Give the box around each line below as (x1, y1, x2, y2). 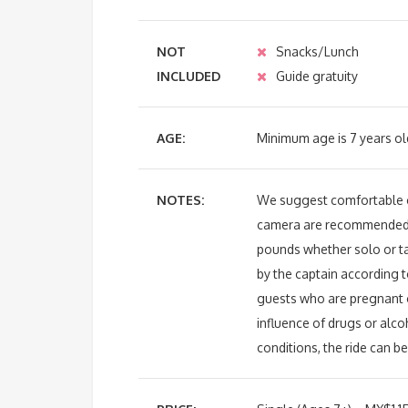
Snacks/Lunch (276, 43, 359, 59)
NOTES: (157, 191, 204, 208)
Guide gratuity (276, 67, 358, 84)
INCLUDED (157, 67, 220, 84)
